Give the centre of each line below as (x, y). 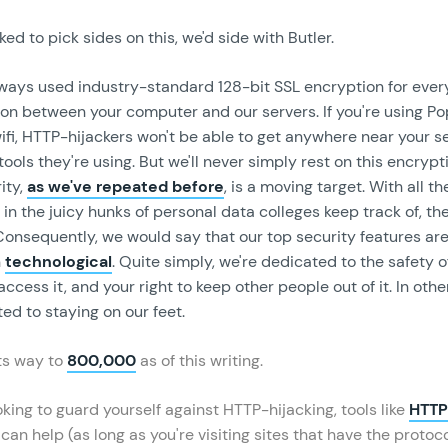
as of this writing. (199, 360)
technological (58, 261)
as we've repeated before (125, 186)
